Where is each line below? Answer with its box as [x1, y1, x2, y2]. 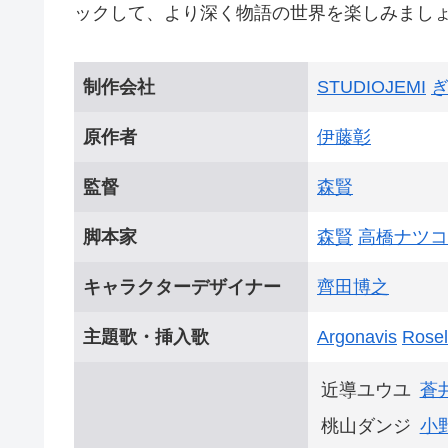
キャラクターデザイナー [83, 276, 281, 297]
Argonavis [317, 326, 397, 347]
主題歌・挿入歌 [83, 326, 209, 347]
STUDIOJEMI [317, 76, 426, 97]
